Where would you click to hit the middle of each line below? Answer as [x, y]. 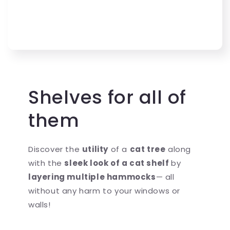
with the [46, 163]
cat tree [148, 149]
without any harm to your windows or [104, 191]
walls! [40, 205]
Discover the [55, 149]
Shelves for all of [107, 98]
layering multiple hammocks [92, 177]
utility [95, 149]
